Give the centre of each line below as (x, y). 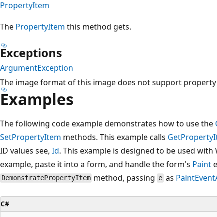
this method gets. (98, 26)
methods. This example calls (114, 137)
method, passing (124, 178)
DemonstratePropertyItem (46, 178)
